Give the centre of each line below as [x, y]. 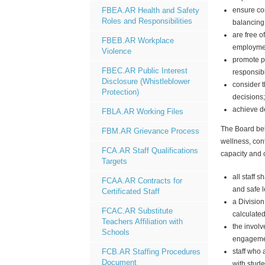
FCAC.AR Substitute [137, 211]
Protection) [120, 92]
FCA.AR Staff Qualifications [150, 151]
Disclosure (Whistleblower [146, 81]
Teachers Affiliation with [142, 222]
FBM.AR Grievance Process [151, 131]
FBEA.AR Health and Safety [151, 10]
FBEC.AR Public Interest [145, 71]
